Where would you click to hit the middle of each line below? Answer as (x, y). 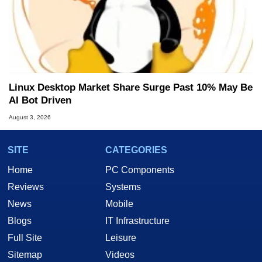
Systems (123, 187)
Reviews (26, 187)
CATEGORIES (136, 150)
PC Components (140, 170)
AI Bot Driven (40, 101)
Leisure (121, 237)
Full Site (25, 237)
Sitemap (25, 254)
